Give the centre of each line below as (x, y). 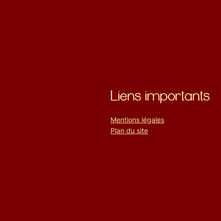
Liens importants (160, 96)
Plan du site (129, 130)
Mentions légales (137, 119)
